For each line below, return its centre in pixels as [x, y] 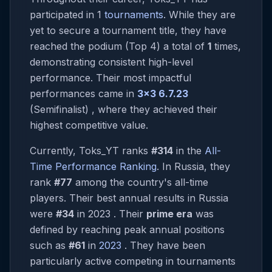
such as [49, 245]
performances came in [83, 93]
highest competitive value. [89, 125]
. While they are [199, 15]
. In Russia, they [193, 166]
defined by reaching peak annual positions [127, 229]
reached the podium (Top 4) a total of [119, 46]
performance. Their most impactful [110, 78]
